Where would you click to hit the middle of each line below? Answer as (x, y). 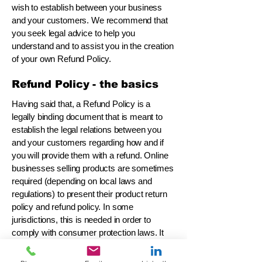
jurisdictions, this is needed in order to (81, 220)
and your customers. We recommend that (90, 20)
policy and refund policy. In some (73, 207)
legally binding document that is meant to (87, 117)
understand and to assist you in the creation (93, 46)
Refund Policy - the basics (85, 84)
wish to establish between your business (87, 7)
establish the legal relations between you (87, 130)
